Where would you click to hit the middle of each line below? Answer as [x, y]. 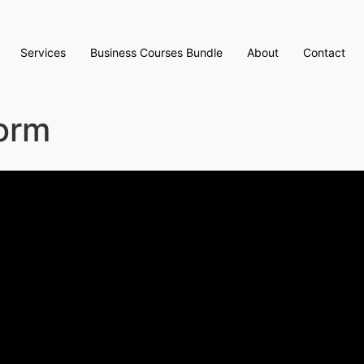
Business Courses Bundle [156, 52]
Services [43, 52]
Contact [324, 52]
